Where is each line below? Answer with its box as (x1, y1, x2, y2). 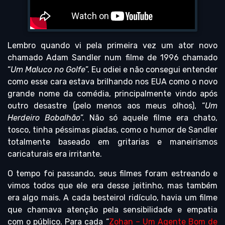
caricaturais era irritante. (8, 149, 102, 159)
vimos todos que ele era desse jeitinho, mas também (8, 180, 217, 190)
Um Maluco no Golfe (11, 65, 85, 75)
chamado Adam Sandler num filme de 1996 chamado (8, 53, 217, 63)
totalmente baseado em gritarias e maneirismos (8, 137, 217, 147)
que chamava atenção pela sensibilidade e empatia (8, 204, 217, 214)
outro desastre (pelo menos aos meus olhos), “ (8, 101, 205, 111)
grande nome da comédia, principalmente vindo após (8, 89, 217, 99)
